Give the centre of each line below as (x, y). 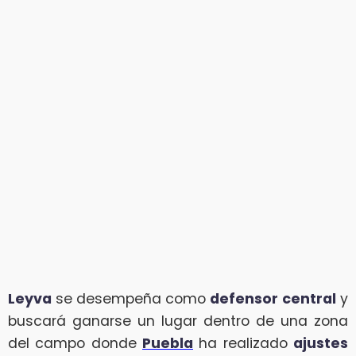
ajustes (321, 343)
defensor (244, 298)
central (309, 298)
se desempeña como (131, 298)
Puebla (168, 343)
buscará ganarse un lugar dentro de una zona (178, 321)
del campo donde (75, 343)
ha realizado (243, 343)
